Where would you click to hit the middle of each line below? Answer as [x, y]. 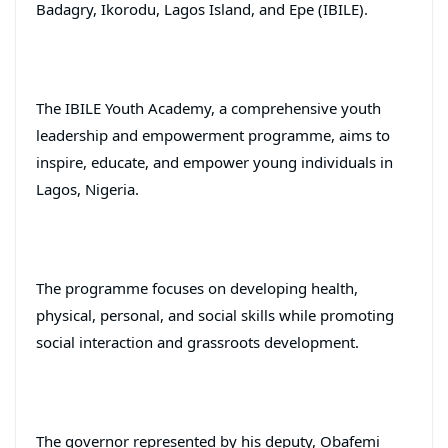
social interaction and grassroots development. [197, 341]
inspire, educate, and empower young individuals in [214, 161]
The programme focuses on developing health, [197, 287]
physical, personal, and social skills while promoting [215, 314]
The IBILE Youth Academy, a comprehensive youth [208, 107]
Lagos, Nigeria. [87, 188]
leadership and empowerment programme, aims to [213, 134]
